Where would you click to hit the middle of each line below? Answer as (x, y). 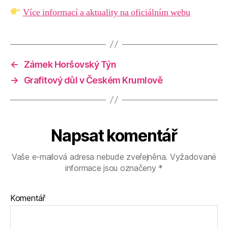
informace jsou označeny (112, 168)
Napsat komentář (114, 135)
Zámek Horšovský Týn (70, 64)
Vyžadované (192, 156)
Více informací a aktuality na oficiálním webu (106, 12)
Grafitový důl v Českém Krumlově (93, 80)
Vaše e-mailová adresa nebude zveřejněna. (90, 156)
